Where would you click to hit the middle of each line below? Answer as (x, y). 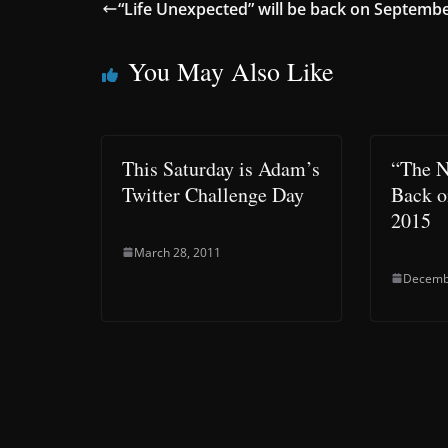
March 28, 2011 (177, 252)
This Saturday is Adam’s (221, 168)
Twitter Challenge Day (213, 194)
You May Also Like (231, 70)
